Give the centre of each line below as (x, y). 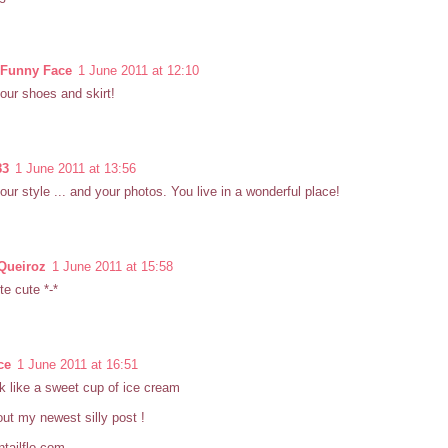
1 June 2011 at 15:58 (112, 267)
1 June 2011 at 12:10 (138, 71)
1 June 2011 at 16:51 (77, 365)
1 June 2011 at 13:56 (75, 169)
